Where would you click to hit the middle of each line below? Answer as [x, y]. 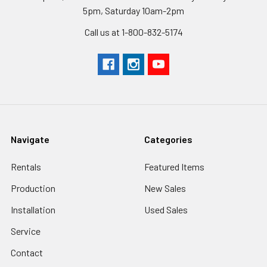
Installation [33, 209]
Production [33, 188]
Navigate [30, 139]
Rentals [26, 166]
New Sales [165, 188]
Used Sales [166, 209]
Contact [27, 252]
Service [26, 231]
